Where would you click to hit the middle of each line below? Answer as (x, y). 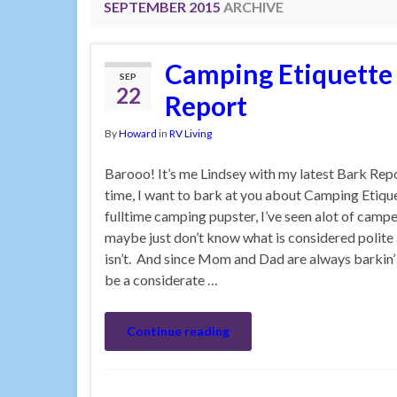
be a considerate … (161, 280)
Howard (138, 133)
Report (206, 105)
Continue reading (178, 331)
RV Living (191, 133)
